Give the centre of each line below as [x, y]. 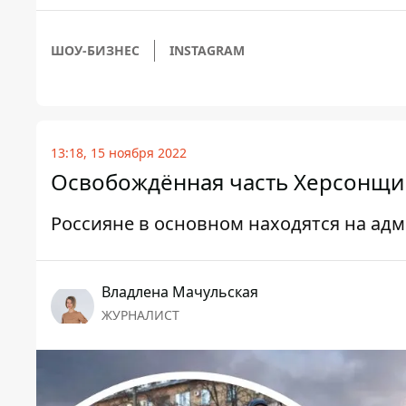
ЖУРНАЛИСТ [140, 315]
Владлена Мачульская [180, 292]
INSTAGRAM [207, 51]
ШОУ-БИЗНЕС [95, 51]
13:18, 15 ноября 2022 [119, 153]
